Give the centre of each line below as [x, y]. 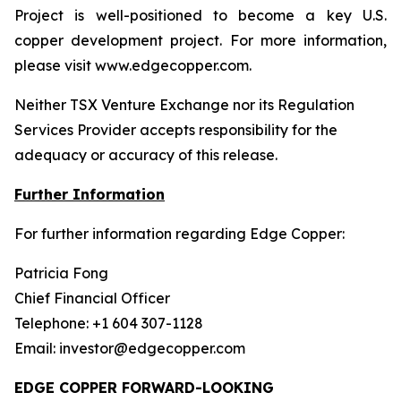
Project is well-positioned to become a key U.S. [200, 15]
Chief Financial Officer [92, 298]
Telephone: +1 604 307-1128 [109, 323]
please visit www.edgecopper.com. [133, 65]
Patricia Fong [61, 273]
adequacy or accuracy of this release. [146, 155]
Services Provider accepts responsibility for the [176, 130]
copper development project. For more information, [200, 40]
